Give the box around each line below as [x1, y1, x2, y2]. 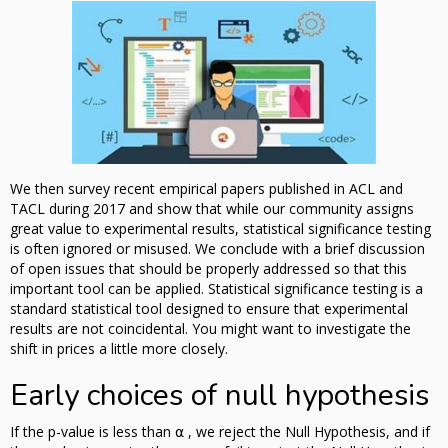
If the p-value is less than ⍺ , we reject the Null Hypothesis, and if [10, 422, 430, 442]
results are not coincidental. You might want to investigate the [10, 319, 411, 339]
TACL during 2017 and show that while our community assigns [10, 199, 414, 219]
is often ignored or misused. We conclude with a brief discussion [10, 239, 425, 259]
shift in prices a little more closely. [10, 339, 228, 359]
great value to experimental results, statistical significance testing [10, 219, 431, 239]
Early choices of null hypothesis [10, 375, 429, 417]
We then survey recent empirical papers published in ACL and [10, 179, 403, 199]
